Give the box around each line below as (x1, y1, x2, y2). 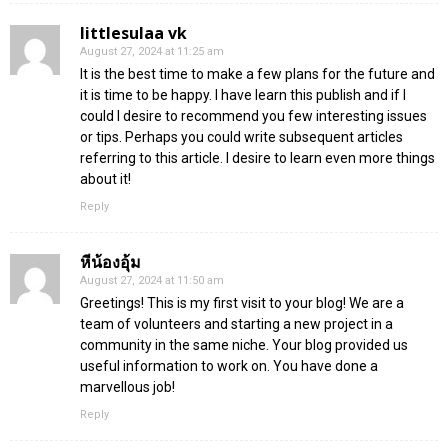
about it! (80, 170, 131, 187)
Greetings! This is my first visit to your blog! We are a (80, 294, 404, 311)
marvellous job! (80, 378, 175, 395)
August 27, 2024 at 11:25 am (80, 44, 224, 58)
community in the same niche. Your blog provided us (80, 336, 408, 353)
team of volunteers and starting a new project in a (80, 315, 393, 332)
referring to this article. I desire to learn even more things (80, 149, 435, 166)
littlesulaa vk (80, 21, 187, 44)
